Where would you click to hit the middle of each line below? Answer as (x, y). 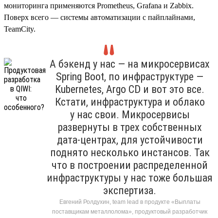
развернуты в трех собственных (130, 127)
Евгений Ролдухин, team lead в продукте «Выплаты (130, 202)
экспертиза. (130, 190)
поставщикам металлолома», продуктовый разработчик (130, 211)
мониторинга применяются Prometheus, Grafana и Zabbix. (99, 5)
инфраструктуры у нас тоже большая (130, 178)
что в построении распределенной (130, 165)
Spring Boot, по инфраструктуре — (130, 76)
